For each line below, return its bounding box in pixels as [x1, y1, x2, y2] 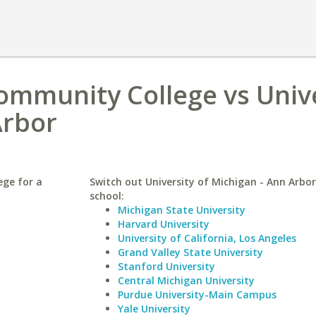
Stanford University [117, 260, 215, 273]
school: [89, 189, 124, 202]
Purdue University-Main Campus [117, 288, 276, 301]
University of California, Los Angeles [117, 231, 296, 245]
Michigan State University [117, 203, 245, 217]
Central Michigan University [117, 274, 255, 287]
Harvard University [117, 217, 209, 231]
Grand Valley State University [117, 245, 263, 259]
